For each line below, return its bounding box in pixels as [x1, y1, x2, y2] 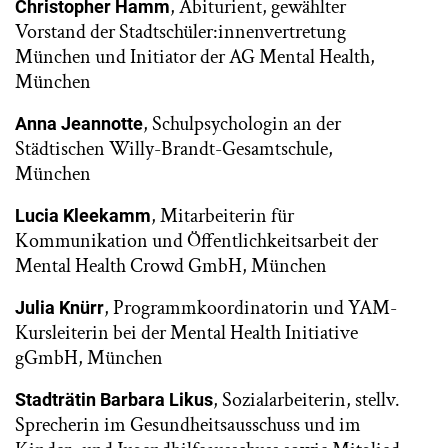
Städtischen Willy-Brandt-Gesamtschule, [15, 136, 333, 162]
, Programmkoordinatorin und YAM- [104, 295, 397, 321]
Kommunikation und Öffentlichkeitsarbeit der [15, 228, 378, 254]
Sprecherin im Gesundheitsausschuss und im [15, 412, 361, 438]
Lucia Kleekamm [15, 205, 151, 226]
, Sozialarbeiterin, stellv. [213, 387, 400, 413]
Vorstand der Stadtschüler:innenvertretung [15, 19, 346, 45]
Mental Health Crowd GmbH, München [15, 253, 327, 279]
